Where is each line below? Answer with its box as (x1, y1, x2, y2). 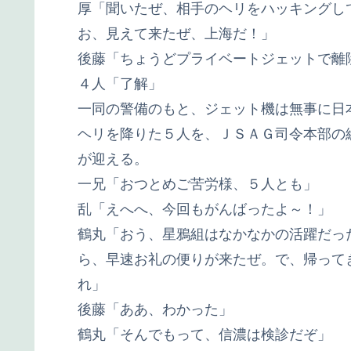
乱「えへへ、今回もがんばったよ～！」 (78, 201, 331, 217)
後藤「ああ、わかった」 (78, 301, 233, 317)
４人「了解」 (78, 75, 162, 92)
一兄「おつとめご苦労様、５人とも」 (78, 175, 317, 192)
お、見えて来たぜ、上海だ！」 (78, 25, 275, 42)
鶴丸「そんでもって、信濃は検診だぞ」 (78, 326, 331, 342)
